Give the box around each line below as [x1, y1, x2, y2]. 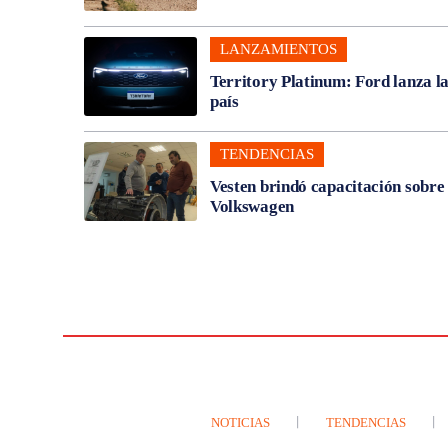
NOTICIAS [211, 414, 270, 430]
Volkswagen [209, 196, 294, 216]
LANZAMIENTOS [219, 40, 337, 57]
